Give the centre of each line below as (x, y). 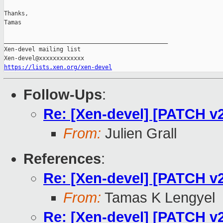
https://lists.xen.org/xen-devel (58, 67)
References (62, 159)
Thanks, (16, 14)
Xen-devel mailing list (42, 50)
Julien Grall (139, 134)
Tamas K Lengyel (158, 198)
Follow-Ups (63, 95)
